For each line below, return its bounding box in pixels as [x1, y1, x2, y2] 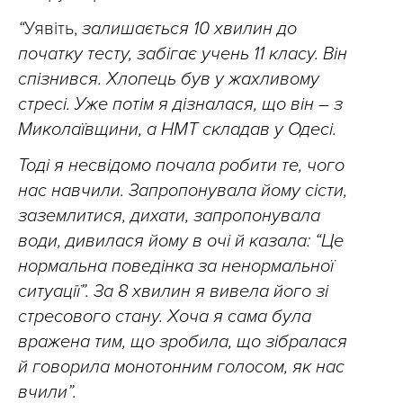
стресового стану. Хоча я [18, 306, 223, 327]
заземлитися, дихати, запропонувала [18, 205, 320, 227]
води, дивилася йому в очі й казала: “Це [18, 230, 344, 252]
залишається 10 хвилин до [82, 18, 297, 40]
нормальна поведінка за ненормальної [18, 255, 334, 277]
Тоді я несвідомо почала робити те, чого [18, 155, 345, 176]
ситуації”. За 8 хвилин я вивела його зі [18, 281, 328, 302]
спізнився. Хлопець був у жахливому [18, 68, 319, 90]
